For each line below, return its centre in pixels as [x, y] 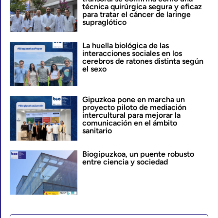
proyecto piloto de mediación [134, 108]
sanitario [97, 131]
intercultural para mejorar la [131, 115]
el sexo [94, 69]
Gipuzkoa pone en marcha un [133, 100]
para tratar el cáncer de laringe [136, 15]
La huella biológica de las [125, 45]
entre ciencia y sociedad [125, 162]
